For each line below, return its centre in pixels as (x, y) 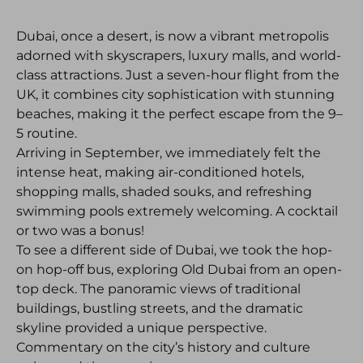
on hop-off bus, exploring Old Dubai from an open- (179, 269)
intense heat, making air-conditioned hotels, (160, 172)
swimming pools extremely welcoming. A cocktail (177, 211)
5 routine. (47, 133)
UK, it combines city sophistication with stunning (175, 94)
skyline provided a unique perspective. (141, 328)
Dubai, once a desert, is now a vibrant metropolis (173, 36)
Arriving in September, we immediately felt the (169, 153)
